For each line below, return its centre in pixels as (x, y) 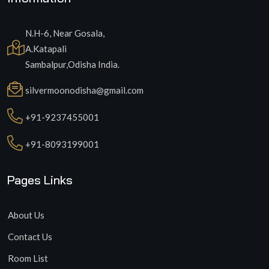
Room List (28, 258)
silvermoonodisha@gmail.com (84, 90)
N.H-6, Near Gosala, (65, 33)
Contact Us (30, 237)
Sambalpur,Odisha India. (72, 65)
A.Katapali (46, 49)
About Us (26, 215)
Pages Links (40, 180)
